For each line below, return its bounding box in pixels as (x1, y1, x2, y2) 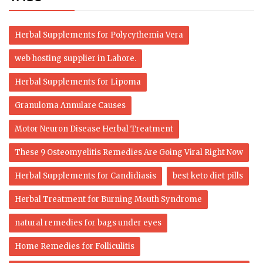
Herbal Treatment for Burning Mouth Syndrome (15, 194, 202, 204)
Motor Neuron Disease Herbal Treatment (15, 123, 173, 134)
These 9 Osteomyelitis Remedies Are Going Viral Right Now (15, 147, 243, 157)
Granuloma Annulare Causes (15, 100, 126, 110)
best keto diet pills (173, 170, 243, 181)
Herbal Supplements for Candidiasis (15, 170, 156, 181)
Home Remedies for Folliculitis (15, 241, 134, 251)
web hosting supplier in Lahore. (15, 53, 136, 63)
